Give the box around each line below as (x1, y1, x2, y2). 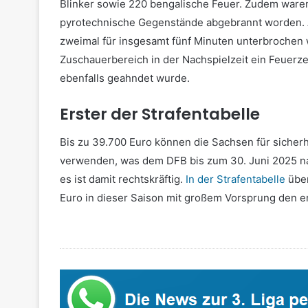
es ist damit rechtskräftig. (60, 172, 183, 186)
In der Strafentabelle (183, 172, 285, 186)
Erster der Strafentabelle (60, 103, 260, 126)
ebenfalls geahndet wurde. (60, 71, 190, 85)
